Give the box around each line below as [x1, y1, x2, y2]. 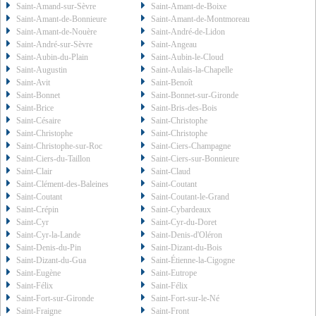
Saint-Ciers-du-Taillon [16, 154, 90, 164]
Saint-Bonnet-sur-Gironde [151, 90, 239, 101]
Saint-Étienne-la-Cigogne [151, 255, 236, 266]
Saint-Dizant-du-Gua [16, 255, 86, 266]
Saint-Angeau [151, 39, 197, 50]
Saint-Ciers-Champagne [151, 141, 231, 152]
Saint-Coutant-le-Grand [151, 192, 230, 202]
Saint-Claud [151, 166, 191, 177]
